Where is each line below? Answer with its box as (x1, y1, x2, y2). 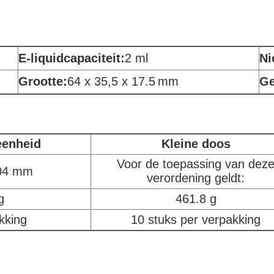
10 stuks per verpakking (131, 213, 261, 226)
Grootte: (18, 75, 67, 88)
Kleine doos (161, 137, 231, 150)
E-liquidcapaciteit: (18, 51, 125, 65)
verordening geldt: (147, 171, 245, 185)
